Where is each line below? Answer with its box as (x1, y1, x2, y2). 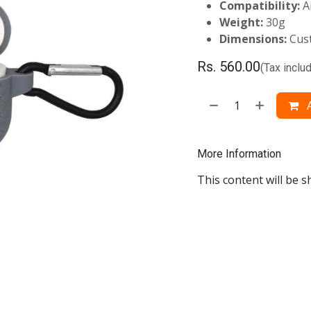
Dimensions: (219, 31, 287, 47)
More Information (197, 146, 281, 160)
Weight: (219, 15, 263, 30)
